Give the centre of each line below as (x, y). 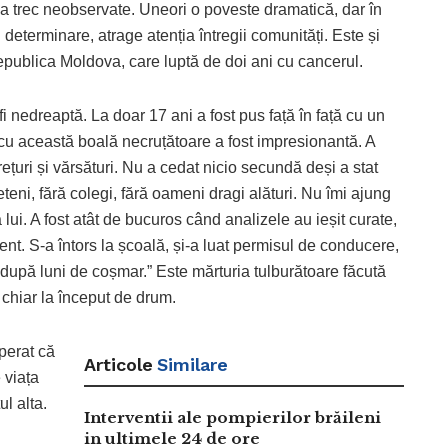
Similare (192, 364)
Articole (118, 364)
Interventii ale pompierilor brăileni (232, 417)
